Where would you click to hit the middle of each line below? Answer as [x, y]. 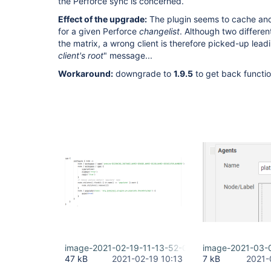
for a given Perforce [99, 31]
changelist [159, 31]
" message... [128, 55]
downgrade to [143, 73]
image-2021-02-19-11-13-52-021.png [139, 248]
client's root [81, 55]
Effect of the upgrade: [103, 19]
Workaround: [86, 73]
